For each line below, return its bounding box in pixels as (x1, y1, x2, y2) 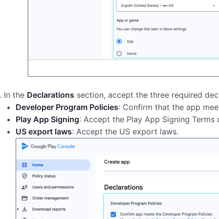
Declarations (27, 89, 74, 100)
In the (4, 89, 27, 100)
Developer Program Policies (16, 102, 118, 112)
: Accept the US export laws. (72, 126, 178, 136)
